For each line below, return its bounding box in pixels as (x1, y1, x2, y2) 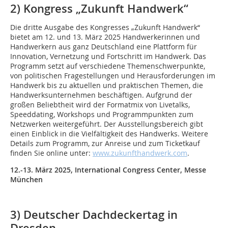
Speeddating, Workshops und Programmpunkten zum (10, 109, 193, 119)
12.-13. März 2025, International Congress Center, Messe (10, 165, 206, 175)
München (10, 175, 43, 184)
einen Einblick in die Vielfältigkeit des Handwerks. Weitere (10, 129, 208, 138)
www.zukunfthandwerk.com (93, 148, 187, 158)
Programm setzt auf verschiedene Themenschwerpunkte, (10, 61, 205, 71)
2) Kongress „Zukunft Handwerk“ (10, 1, 188, 16)
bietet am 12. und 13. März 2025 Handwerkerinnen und (10, 32, 200, 42)
